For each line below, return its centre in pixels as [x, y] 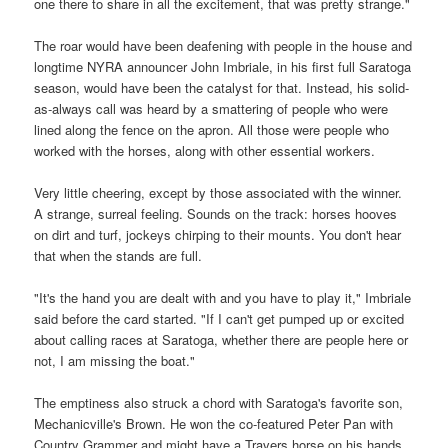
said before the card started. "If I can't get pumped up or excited [219, 319]
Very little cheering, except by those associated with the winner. [218, 193]
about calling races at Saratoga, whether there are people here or [221, 340]
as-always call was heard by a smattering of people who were [211, 108]
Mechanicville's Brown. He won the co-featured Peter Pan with [214, 424]
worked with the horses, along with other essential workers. [205, 150]
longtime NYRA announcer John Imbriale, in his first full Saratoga [223, 66]
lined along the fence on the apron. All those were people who [212, 129]
